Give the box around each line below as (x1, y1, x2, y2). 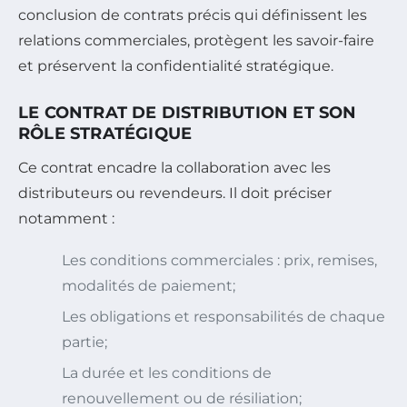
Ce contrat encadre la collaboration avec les (18, 159, 331, 177)
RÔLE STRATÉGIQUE (18, 124, 193, 144)
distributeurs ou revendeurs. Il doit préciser (18, 184, 332, 203)
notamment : (18, 210, 114, 228)
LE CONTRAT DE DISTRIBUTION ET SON (18, 103, 357, 124)
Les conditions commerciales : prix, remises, (62, 252, 377, 270)
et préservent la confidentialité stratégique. (18, 57, 333, 75)
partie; (62, 333, 107, 352)
